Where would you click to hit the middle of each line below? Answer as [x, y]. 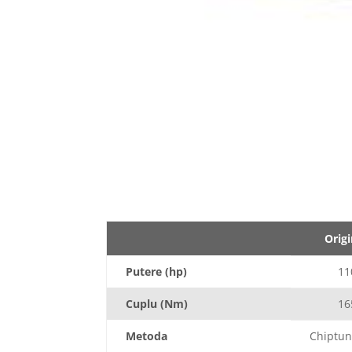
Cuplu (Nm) [157, 303]
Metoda [147, 335]
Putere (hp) [157, 271]
